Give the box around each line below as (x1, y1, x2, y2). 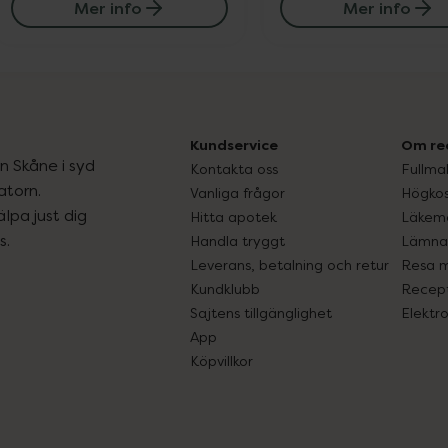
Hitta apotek (190, 208, 277, 225)
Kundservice (190, 136, 278, 154)
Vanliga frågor (190, 184, 285, 201)
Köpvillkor (190, 352, 253, 369)
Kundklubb (190, 280, 260, 297)
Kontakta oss (190, 160, 278, 177)
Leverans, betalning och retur (190, 256, 389, 273)
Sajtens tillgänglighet (190, 304, 332, 321)
